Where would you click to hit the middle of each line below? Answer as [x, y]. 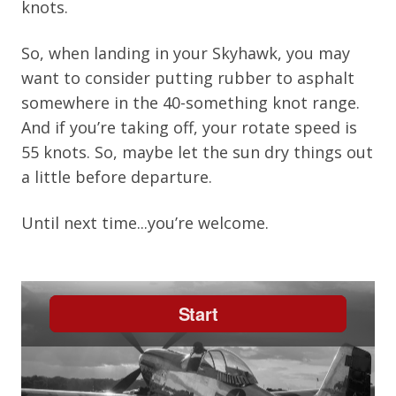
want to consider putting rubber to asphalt [188, 77]
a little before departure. [117, 176]
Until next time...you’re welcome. [145, 222]
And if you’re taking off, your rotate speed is [189, 127]
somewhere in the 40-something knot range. [190, 102]
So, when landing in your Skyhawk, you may [186, 53]
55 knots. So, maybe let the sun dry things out [197, 152]
